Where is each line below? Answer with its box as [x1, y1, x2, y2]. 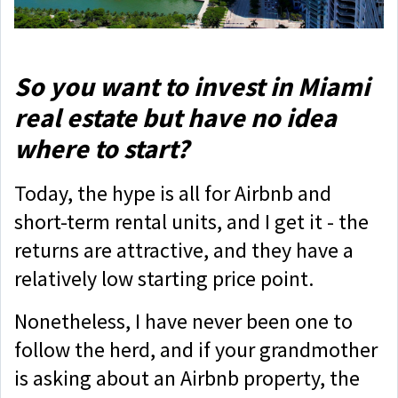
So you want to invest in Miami [14, 69, 370, 104]
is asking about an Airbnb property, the [14, 364, 360, 393]
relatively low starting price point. [14, 265, 318, 293]
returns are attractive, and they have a [14, 236, 354, 265]
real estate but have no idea [14, 100, 337, 135]
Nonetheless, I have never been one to [14, 307, 353, 336]
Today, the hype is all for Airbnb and [14, 179, 331, 208]
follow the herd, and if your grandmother [14, 336, 378, 364]
